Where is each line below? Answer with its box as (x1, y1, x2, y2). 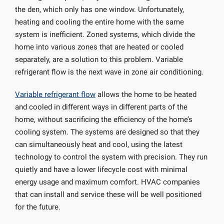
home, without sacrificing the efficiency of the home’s (15, 115, 192, 124)
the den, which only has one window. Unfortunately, (15, 5, 184, 14)
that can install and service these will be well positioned (15, 190, 201, 199)
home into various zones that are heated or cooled (15, 42, 183, 51)
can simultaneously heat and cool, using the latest (15, 140, 182, 149)
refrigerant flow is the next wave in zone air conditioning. (15, 67, 203, 76)
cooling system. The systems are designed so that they (15, 127, 199, 136)
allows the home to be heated (95, 90, 196, 99)
